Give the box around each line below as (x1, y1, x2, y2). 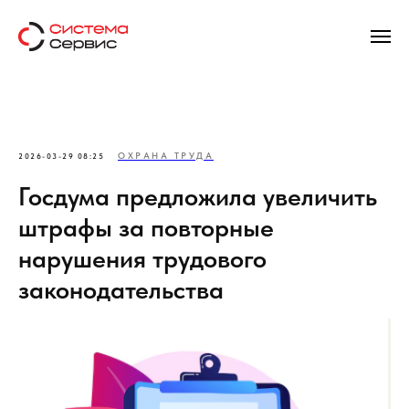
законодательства (18, 274, 224, 305)
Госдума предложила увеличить (18, 181, 377, 212)
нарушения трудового (18, 243, 267, 274)
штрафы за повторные (18, 212, 274, 243)
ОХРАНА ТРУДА (118, 150, 214, 161)
